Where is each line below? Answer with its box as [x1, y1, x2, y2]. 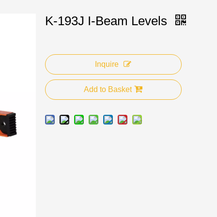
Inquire [95, 60, 119, 68]
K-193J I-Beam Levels [45, 14, 170, 28]
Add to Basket [84, 85, 132, 93]
